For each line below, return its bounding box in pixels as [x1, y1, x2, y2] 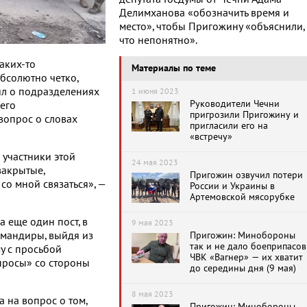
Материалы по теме [132, 62, 216, 74]
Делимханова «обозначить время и [119, 7, 289, 19]
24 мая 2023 [132, 158, 178, 167]
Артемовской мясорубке [190, 191, 295, 203]
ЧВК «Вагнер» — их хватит [190, 251, 303, 263]
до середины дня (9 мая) [190, 262, 296, 274]
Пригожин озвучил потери [190, 169, 303, 181]
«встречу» [190, 131, 232, 143]
